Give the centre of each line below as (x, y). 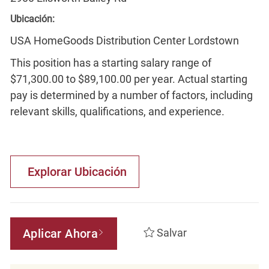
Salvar (171, 233)
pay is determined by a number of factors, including (131, 95)
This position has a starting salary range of (110, 62)
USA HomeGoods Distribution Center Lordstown (124, 40)
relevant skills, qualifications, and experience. (117, 111)
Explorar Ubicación (77, 171)
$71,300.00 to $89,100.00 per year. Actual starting (128, 79)
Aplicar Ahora (60, 233)
